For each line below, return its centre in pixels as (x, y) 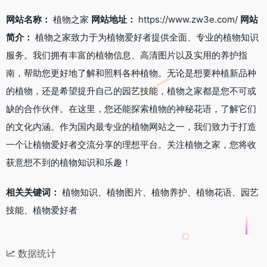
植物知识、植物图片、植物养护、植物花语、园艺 (159, 192)
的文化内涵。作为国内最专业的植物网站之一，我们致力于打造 (131, 126)
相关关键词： (33, 192)
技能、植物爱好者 (42, 210)
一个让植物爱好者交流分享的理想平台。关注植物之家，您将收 (131, 144)
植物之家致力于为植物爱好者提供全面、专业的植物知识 (146, 37)
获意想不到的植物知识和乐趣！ (69, 162)
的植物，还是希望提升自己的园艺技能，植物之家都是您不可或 (131, 91)
